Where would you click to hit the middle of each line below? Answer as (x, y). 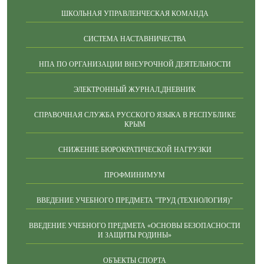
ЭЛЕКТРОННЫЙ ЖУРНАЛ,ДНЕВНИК (135, 90)
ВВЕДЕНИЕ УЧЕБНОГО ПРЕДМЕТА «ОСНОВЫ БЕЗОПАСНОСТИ (135, 226)
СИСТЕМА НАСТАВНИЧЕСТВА (135, 39)
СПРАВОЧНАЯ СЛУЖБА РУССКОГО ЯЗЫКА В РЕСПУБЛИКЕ (135, 115)
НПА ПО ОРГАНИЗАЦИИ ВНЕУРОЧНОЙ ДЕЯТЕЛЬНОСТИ (135, 64)
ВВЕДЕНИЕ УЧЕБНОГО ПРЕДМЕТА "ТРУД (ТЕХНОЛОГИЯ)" (135, 200)
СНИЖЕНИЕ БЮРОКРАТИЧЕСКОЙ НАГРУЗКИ (135, 150)
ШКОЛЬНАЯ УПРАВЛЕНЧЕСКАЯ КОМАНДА (135, 14)
